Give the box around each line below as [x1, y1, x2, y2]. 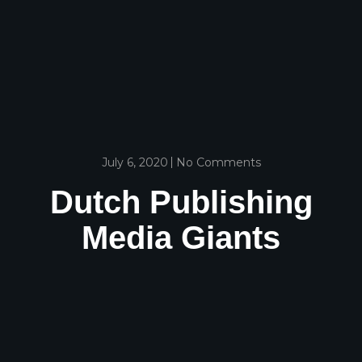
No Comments [175, 154, 261, 170]
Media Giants [82, 219, 280, 255]
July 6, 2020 [101, 154, 168, 170]
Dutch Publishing [49, 183, 313, 220]
